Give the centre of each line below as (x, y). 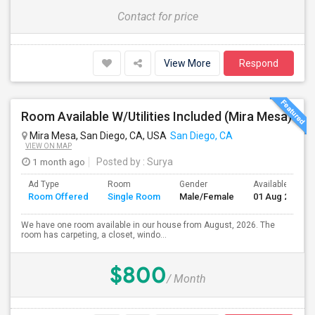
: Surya (157, 162)
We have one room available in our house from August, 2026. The (148, 225)
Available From (282, 184)
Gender (193, 184)
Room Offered (58, 197)
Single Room (134, 197)
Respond (259, 63)
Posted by (118, 162)
